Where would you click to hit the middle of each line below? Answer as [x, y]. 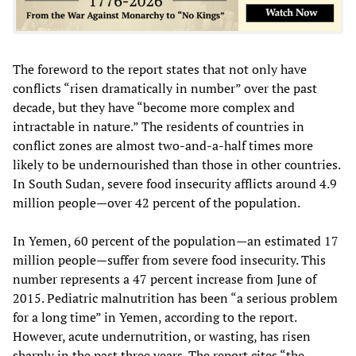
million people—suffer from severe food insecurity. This [169, 259]
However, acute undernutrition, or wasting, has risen [162, 336]
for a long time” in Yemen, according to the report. [155, 317]
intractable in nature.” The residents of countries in [159, 126]
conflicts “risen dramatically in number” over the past [165, 88]
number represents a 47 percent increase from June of [164, 279]
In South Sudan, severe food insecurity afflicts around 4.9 [175, 183]
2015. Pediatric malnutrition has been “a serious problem [175, 298]
